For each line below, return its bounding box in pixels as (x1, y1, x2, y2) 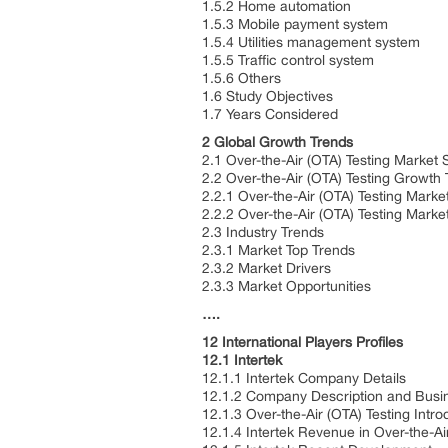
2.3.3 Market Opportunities (202, 278, 371, 294)
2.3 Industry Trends (202, 224, 328, 240)
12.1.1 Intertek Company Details (202, 370, 410, 386)
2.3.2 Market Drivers (202, 260, 335, 276)
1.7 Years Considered (202, 106, 338, 122)
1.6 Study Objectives (202, 88, 337, 104)
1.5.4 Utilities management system (202, 34, 424, 50)
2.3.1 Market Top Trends (202, 242, 359, 258)
